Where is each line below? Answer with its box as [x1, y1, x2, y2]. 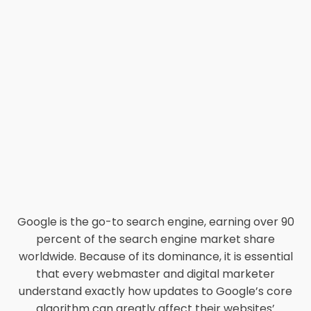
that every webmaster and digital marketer [36, 266, 275, 282]
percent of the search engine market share [36, 231, 275, 247]
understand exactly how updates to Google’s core [19, 283, 292, 299]
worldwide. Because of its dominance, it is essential [18, 249, 293, 264]
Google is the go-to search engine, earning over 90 [17, 214, 294, 230]
